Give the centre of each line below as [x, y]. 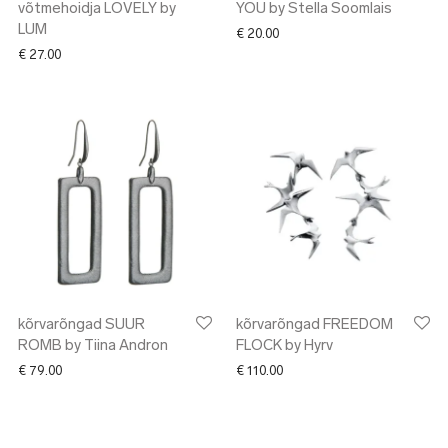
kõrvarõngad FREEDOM [314, 325]
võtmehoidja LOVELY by [97, 9]
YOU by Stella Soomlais [314, 9]
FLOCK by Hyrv [284, 346]
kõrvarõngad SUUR [81, 325]
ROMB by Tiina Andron [93, 346]
